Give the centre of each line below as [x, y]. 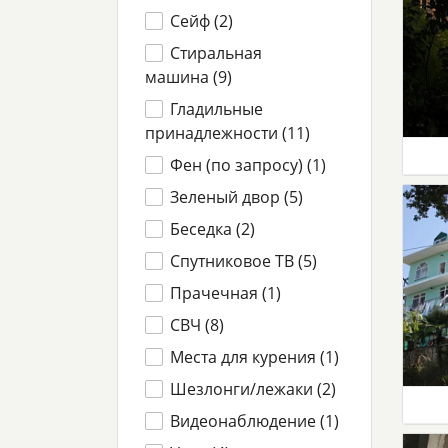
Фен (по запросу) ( [241, 165]
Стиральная [216, 53]
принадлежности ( [216, 133]
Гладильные [217, 109]
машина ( [181, 77]
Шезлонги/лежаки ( [246, 389]
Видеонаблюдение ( [248, 421]
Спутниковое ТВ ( [237, 261]
